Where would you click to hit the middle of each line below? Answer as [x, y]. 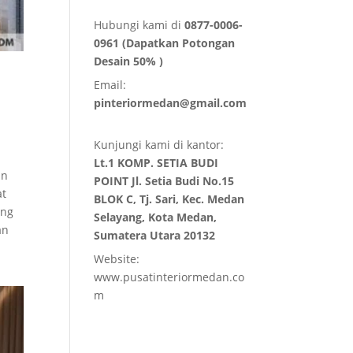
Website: [117, 259]
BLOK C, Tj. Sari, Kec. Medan [169, 199]
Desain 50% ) [129, 61]
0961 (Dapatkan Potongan [165, 43]
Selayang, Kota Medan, [156, 217]
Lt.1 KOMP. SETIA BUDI [156, 163]
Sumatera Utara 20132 [155, 236]
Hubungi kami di [139, 25]
